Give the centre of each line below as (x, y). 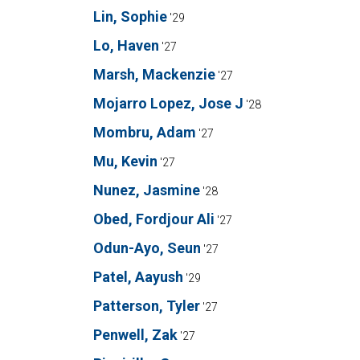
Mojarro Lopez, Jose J (168, 103)
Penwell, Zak (135, 335)
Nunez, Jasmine (147, 190)
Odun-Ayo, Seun (147, 248)
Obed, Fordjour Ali (154, 219)
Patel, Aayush (138, 277)
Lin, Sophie (130, 16)
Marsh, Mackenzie (154, 74)
